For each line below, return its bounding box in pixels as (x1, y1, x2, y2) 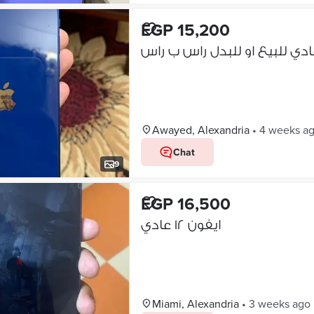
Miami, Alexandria (151, 296, 239, 311)
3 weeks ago (248, 296, 310, 311)
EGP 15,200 (140, 18, 230, 42)
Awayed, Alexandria (151, 122, 250, 137)
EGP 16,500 (140, 191, 231, 216)
